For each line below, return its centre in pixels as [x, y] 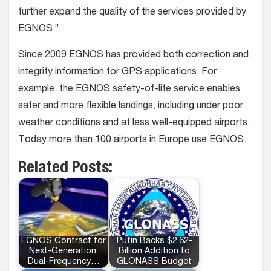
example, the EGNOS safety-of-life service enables [129, 90]
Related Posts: [65, 169]
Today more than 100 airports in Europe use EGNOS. [132, 140]
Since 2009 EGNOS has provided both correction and [133, 56]
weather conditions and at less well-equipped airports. [134, 123]
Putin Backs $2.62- [154, 241]
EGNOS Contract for [64, 241]
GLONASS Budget [154, 262]
